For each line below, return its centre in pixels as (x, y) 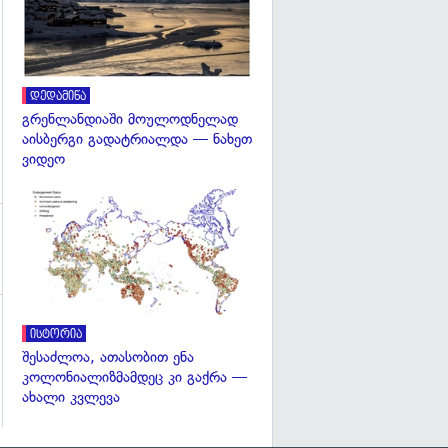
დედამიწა (58, 96)
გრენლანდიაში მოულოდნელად (130, 118)
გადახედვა (315, 210)
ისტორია (56, 335)
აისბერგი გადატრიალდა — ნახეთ (137, 138)
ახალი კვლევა (71, 397)
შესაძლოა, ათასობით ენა (108, 357)
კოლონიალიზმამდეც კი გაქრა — (134, 377)
